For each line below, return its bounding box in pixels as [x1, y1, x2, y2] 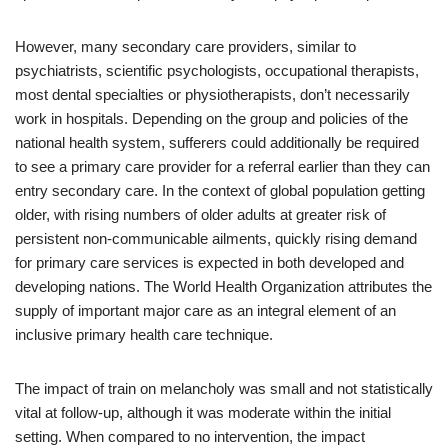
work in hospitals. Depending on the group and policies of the [15, 110, 408, 127]
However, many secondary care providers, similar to [15, 38, 356, 55]
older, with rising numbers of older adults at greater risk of [15, 206, 386, 223]
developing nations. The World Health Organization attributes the [15, 278, 432, 295]
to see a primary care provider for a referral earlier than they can [15, 158, 430, 175]
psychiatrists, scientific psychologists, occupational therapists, [15, 62, 419, 79]
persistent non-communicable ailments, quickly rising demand [15, 230, 417, 247]
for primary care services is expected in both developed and [15, 254, 404, 271]
